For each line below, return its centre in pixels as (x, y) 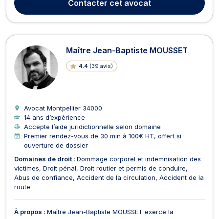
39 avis (101, 66)
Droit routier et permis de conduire (133, 168)
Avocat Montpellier (53, 108)
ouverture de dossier (56, 145)
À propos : (31, 211)
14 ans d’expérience (55, 117)
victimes (27, 168)
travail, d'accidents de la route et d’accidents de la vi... (98, 6)
